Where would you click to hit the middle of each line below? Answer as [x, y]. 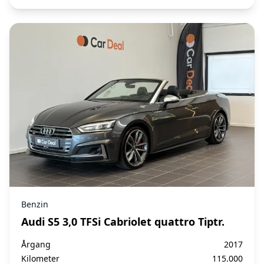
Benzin [35, 204]
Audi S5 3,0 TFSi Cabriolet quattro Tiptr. [123, 221]
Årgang [36, 244]
